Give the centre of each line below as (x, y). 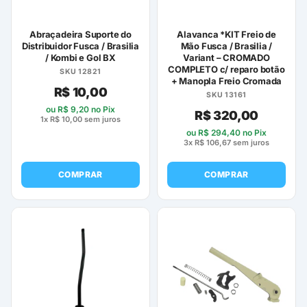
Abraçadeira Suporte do (81, 35)
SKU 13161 (226, 95)
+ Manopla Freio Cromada (226, 81)
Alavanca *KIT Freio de (226, 35)
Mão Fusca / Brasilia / (226, 46)
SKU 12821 (81, 72)
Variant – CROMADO (226, 58)
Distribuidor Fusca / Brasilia (81, 46)
